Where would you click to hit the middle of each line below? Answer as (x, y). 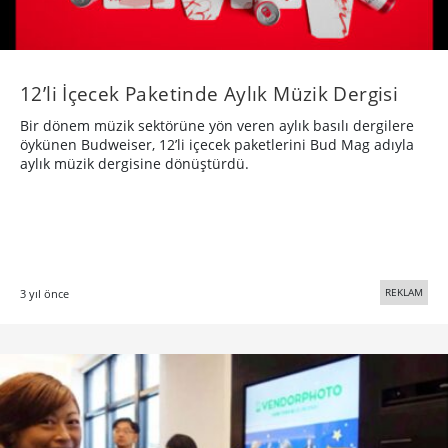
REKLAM (404, 291)
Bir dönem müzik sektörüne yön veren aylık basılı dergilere (217, 125)
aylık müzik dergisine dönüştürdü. (134, 163)
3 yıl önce (44, 293)
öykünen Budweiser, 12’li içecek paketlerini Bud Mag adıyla (217, 144)
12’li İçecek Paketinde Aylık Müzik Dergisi (209, 93)
